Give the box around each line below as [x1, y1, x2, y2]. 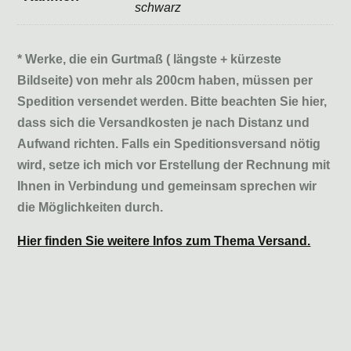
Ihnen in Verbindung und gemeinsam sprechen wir [17, 179, 317, 193]
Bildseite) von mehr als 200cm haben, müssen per [17, 74, 313, 87]
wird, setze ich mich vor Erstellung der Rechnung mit [17, 158, 331, 172]
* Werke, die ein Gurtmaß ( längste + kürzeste [17, 52, 282, 66]
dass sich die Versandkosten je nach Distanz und [17, 116, 310, 129]
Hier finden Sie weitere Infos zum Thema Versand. [17, 234, 311, 248]
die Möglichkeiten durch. [17, 201, 164, 214]
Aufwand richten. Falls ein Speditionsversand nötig [17, 137, 321, 150]
